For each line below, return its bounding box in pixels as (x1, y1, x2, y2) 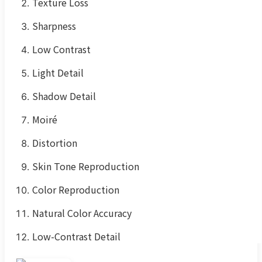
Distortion (32, 136, 78, 150)
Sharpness (32, 19, 77, 33)
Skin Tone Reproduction (32, 159, 140, 174)
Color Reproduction (32, 182, 120, 197)
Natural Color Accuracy (32, 206, 132, 220)
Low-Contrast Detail (32, 229, 121, 244)
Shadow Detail (32, 89, 96, 104)
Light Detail (32, 65, 84, 80)
